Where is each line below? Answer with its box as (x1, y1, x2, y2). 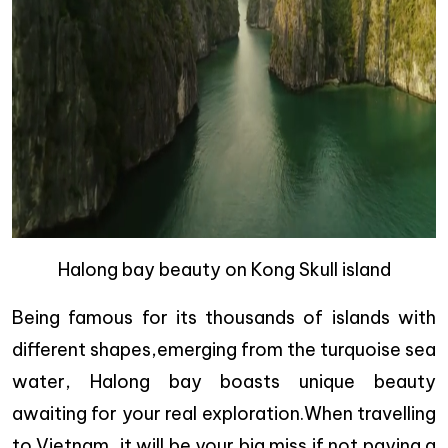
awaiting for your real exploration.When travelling (12, 402, 436, 425)
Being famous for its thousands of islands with (12, 306, 436, 329)
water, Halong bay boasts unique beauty (12, 370, 436, 393)
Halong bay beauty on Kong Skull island (57, 258, 391, 281)
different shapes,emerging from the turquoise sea (12, 338, 436, 361)
